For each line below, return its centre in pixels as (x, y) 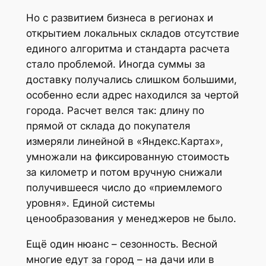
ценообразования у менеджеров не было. (131, 219)
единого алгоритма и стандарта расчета (128, 49)
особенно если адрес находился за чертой (132, 95)
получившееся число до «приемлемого (124, 188)
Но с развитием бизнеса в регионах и (119, 18)
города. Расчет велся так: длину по (115, 111)
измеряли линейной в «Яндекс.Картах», (124, 142)
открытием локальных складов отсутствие (132, 34)
